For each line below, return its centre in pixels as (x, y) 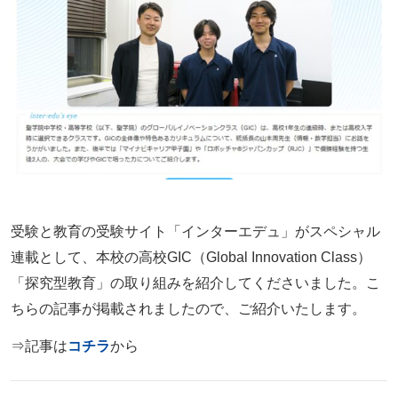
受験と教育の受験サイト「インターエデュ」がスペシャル (195, 232)
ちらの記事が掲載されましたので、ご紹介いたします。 (188, 309)
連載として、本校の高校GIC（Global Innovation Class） (191, 258)
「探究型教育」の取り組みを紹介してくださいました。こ (195, 283)
